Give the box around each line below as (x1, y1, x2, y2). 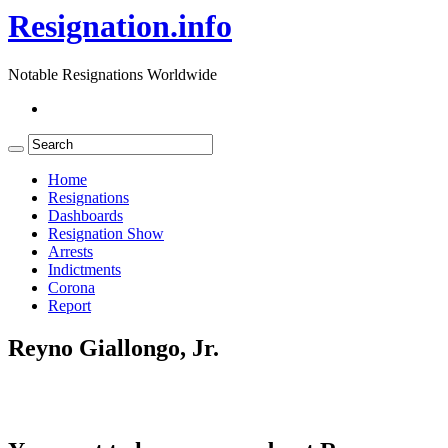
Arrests (48, 243, 93, 261)
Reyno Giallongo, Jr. (8, 335, 219, 362)
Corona (48, 279, 95, 297)
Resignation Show (48, 225, 164, 243)
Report (48, 297, 91, 315)
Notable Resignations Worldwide (8, 66, 217, 84)
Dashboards (48, 207, 123, 225)
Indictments (48, 261, 121, 279)
